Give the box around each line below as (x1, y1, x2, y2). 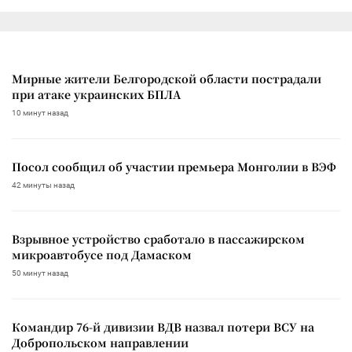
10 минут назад (12, 108, 68, 117)
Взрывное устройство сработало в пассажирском (12, 230, 305, 247)
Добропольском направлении (12, 334, 189, 350)
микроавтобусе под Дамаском (12, 246, 192, 262)
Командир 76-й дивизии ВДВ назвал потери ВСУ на (12, 318, 314, 335)
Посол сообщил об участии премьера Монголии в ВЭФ (12, 158, 336, 174)
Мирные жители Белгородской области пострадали (12, 70, 321, 86)
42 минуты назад (12, 180, 75, 189)
